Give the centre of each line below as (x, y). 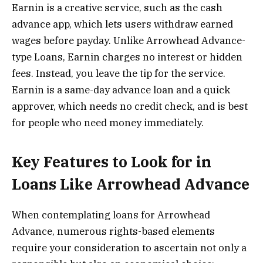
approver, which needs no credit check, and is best (130, 106)
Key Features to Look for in (112, 162)
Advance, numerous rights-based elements (113, 232)
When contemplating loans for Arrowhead (111, 215)
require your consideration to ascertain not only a (129, 248)
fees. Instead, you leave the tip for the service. (119, 73)
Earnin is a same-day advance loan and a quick (121, 90)
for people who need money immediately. (108, 122)
